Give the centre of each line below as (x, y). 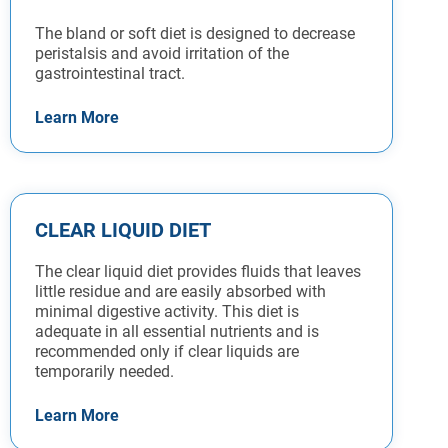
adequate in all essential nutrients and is (177, 332)
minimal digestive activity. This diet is (167, 312)
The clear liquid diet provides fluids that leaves (198, 272)
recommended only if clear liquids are (167, 352)
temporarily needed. (104, 372)
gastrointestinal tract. (110, 74)
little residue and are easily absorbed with (180, 292)
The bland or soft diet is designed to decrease (195, 34)
